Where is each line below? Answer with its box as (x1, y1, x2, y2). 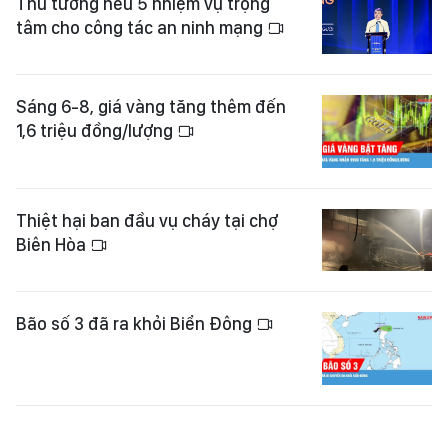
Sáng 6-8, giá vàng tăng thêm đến (16, 95, 286, 117)
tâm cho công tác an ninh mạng (16, 16, 267, 38)
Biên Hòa (16, 234, 90, 256)
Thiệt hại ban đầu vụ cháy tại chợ (16, 210, 278, 232)
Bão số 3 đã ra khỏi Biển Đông (16, 312, 256, 334)
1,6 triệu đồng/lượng (16, 119, 177, 141)
